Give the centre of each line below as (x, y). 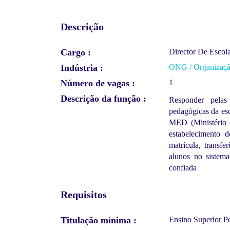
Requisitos (84, 195)
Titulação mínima (96, 220)
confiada (183, 167)
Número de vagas (95, 83)
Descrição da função (101, 98)
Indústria (79, 68)
